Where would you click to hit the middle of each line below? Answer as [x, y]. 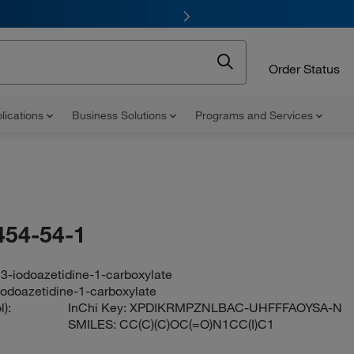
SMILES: [94, 324]
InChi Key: [99, 307]
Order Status [304, 68]
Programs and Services [256, 115]
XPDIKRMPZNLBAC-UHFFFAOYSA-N [236, 307]
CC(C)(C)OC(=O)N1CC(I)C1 [197, 324]
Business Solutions [121, 115]
